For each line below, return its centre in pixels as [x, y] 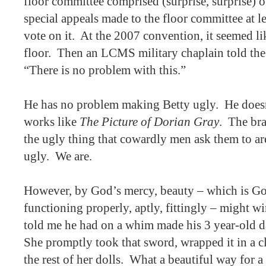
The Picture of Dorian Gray [149, 122]
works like [52, 122]
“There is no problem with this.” [105, 70]
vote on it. [49, 36]
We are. [74, 156]
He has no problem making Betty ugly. [121, 104]
